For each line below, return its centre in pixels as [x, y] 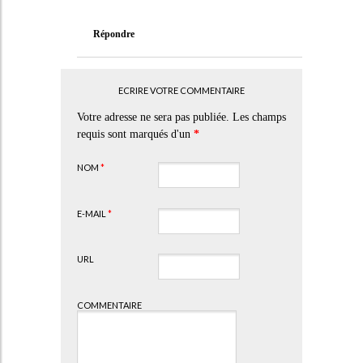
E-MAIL [92, 213]
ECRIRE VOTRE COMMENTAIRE [181, 90]
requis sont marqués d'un [135, 134]
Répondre [113, 34]
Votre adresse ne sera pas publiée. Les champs [181, 117]
